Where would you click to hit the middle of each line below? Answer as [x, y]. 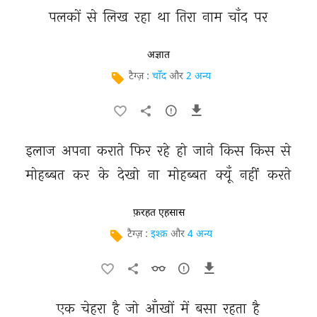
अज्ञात [158, 55]
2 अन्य [198, 77]
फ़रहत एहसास [158, 213]
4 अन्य [200, 235]
